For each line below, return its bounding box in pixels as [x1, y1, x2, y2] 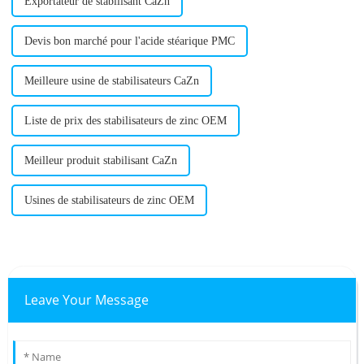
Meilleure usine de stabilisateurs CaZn [24, 74, 199, 87]
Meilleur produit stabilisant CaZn [24, 154, 177, 167]
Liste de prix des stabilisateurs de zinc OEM [24, 114, 227, 127]
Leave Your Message [24, 290, 149, 309]
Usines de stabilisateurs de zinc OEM [24, 193, 194, 206]
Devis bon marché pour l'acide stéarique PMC [24, 34, 235, 47]
